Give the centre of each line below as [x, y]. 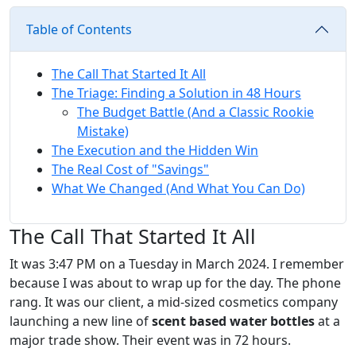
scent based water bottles [233, 321]
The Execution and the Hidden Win [155, 150]
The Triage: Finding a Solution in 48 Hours [176, 93]
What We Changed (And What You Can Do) [178, 188]
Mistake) [103, 131]
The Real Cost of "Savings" [130, 169]
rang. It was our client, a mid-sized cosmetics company [174, 302]
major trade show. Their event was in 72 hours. [150, 340]
